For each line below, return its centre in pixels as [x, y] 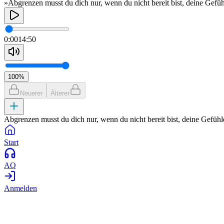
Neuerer [31, 93]
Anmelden [20, 188]
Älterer [60, 93]
